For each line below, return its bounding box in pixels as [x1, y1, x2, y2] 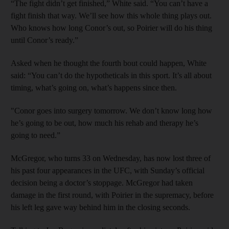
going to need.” [11, 131, 60, 140]
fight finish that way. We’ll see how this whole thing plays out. [11, 11, 212, 20]
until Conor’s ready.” [11, 36, 78, 44]
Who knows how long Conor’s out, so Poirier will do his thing [11, 24, 212, 32]
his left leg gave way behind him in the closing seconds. [11, 203, 190, 212]
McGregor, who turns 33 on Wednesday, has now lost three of [11, 154, 211, 163]
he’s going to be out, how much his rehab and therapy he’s [11, 119, 198, 127]
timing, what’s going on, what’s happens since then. [11, 83, 177, 92]
